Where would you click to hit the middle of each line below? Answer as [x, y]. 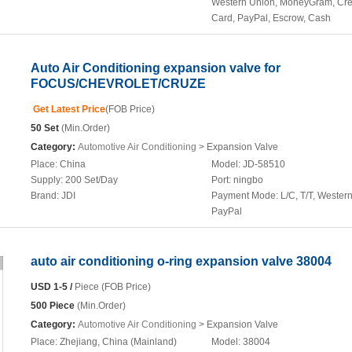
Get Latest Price [68, 109]
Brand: [46, 196]
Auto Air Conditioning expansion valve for [156, 68]
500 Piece [53, 306]
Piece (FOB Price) [112, 287]
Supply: [48, 180]
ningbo [248, 180]
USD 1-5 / [51, 287]
